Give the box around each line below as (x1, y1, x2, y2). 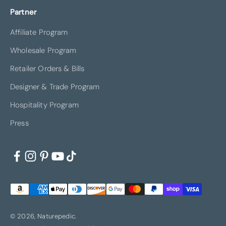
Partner (10, 7, 37, 17)
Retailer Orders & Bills (10, 63, 85, 74)
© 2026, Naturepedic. (10, 211, 77, 220)
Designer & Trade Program (10, 81, 100, 92)
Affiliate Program (10, 27, 68, 37)
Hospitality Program (10, 99, 79, 110)
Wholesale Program (10, 45, 77, 55)
